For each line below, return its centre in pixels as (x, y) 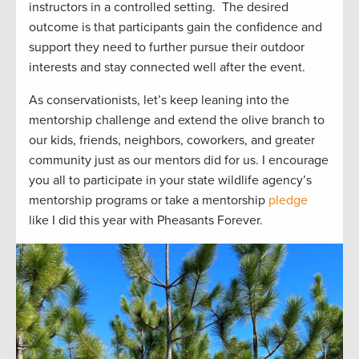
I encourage (295, 161)
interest (50, 68)
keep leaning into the (228, 101)
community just (73, 161)
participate (113, 181)
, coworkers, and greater (248, 141)
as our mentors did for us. (190, 161)
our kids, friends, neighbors (105, 141)
